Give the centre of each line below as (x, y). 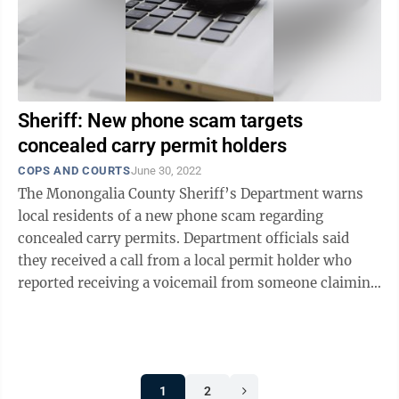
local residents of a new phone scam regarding (171, 216)
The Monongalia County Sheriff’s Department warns (191, 194)
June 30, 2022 (166, 171)
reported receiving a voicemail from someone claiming (198, 283)
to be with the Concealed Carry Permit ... (150, 305)
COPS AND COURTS (74, 171)
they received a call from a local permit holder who (185, 261)
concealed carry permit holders (152, 146)
